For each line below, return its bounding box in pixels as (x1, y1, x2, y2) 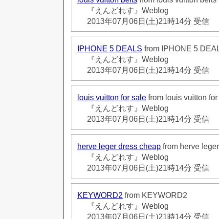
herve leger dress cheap (77, 142, 161, 151)
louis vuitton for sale (77, 93, 146, 102)
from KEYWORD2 (123, 191, 187, 199)
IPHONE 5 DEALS (77, 44, 142, 53)
